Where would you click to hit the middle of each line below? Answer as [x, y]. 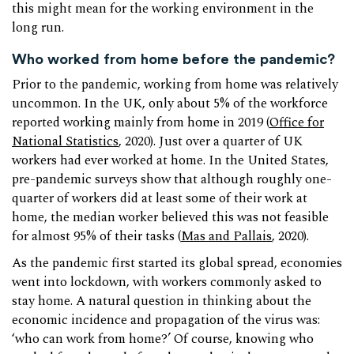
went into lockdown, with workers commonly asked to [167, 282]
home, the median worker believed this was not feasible [170, 217]
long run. [38, 28]
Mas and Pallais [226, 236]
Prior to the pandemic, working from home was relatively [175, 85]
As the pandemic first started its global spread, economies [177, 263]
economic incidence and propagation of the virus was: [166, 320]
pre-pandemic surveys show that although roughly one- [172, 179]
